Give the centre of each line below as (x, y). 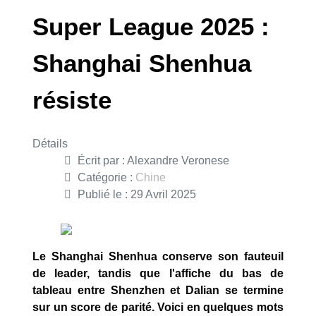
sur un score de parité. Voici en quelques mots (158, 307)
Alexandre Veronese (178, 160)
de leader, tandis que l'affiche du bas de (158, 273)
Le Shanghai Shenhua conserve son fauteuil (158, 256)
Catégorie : (105, 177)
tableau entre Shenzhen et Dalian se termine (158, 290)
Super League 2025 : (151, 26)
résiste (72, 100)
